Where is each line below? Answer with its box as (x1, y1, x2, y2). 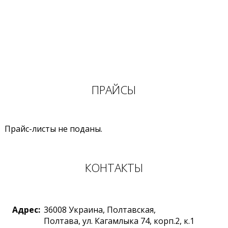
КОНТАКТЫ (84, 160, 144, 176)
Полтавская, (106, 204, 156, 216)
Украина (68, 204, 103, 216)
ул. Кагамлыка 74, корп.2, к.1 (82, 215, 194, 227)
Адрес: (12, 204, 40, 216)
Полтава (43, 215, 78, 227)
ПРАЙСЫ (92, 82, 136, 98)
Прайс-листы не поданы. (4, 123, 102, 135)
